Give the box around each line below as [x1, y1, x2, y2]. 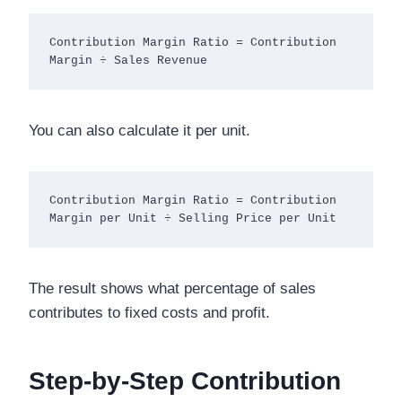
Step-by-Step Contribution [29, 367, 341, 396]
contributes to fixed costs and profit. [29, 304, 270, 322]
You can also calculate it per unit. [29, 122, 250, 140]
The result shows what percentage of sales [29, 280, 316, 298]
